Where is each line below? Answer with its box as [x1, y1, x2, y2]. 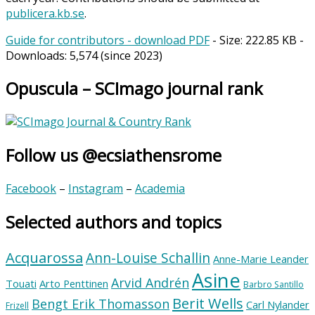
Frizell [6, 299, 29, 311]
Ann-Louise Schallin [86, 248, 210, 267]
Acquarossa [6, 247, 83, 267]
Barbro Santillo [243, 278, 304, 290]
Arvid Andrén [111, 274, 189, 291]
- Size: [210, 32, 245, 48]
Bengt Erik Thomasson [32, 295, 169, 312]
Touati [6, 276, 37, 290]
